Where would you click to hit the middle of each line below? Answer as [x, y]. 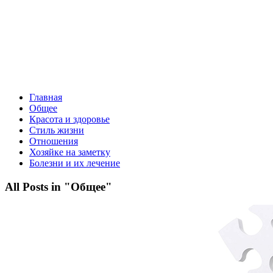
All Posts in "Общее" [58, 186]
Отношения [54, 141]
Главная [46, 97]
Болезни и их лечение [75, 163]
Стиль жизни [57, 130]
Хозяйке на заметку [70, 152]
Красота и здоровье [69, 119]
